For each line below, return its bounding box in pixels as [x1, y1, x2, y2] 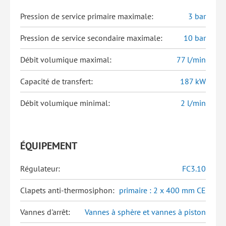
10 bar [184, 33, 206, 43]
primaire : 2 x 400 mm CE [119, 185, 206, 195]
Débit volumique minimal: [20, 98, 110, 108]
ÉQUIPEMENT [20, 139, 77, 152]
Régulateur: [20, 163, 60, 174]
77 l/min [177, 54, 206, 65]
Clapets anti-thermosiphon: [20, 185, 115, 195]
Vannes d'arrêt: [20, 207, 70, 217]
